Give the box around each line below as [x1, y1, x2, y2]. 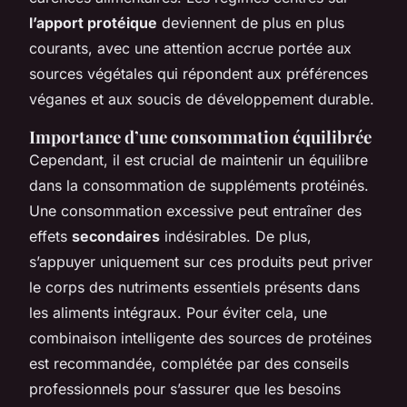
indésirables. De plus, [160, 226, 312, 245]
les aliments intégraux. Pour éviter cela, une [29, 303, 327, 322]
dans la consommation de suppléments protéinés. [29, 175, 369, 194]
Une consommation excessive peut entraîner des [29, 201, 362, 220]
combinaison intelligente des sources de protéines [29, 328, 372, 347]
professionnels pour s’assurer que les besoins [29, 379, 341, 398]
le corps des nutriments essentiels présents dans [29, 277, 360, 296]
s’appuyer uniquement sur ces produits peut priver [29, 252, 372, 271]
